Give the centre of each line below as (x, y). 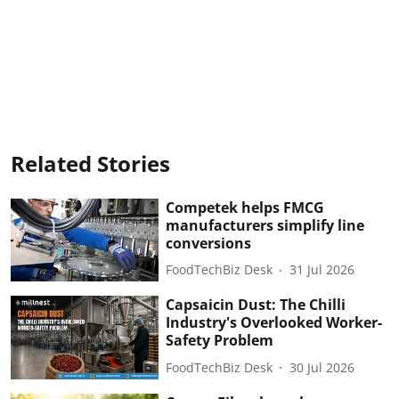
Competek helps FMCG (245, 207)
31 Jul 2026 (322, 270)
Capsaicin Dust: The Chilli (256, 305)
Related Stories (90, 163)
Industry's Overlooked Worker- (274, 323)
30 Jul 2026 (322, 367)
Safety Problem (220, 341)
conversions (209, 243)
